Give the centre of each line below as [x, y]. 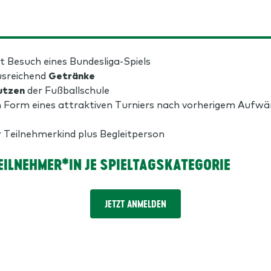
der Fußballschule [67, 90]
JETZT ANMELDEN [135, 204]
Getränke [72, 75]
